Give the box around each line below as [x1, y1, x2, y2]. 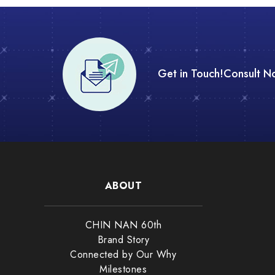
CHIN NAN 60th [85, 218, 162, 233]
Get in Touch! [157, 66, 223, 82]
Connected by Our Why [70, 247, 177, 262]
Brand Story [97, 233, 150, 247]
